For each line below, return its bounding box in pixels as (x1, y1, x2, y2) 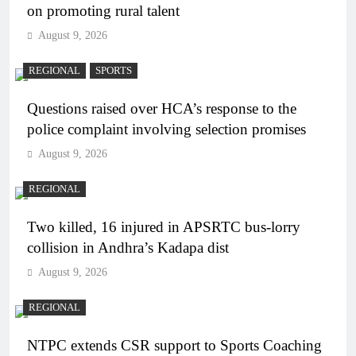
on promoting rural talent (27, 2, 180, 20)
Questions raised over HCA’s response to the (27, 100, 296, 118)
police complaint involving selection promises (27, 121, 306, 138)
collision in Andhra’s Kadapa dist (27, 239, 229, 257)
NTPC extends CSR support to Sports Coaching (27, 337, 322, 354)
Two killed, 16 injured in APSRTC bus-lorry (27, 219, 300, 236)
